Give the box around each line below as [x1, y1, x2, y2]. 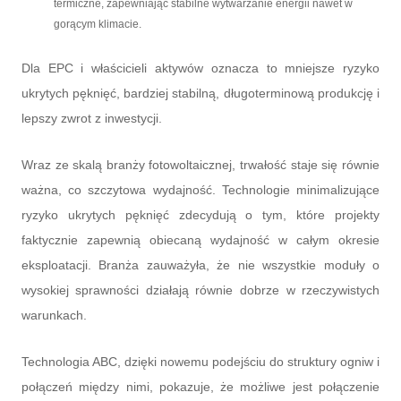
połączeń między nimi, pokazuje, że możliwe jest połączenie [21, 380, 380, 395]
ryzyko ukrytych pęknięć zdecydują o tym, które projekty [21, 208, 380, 223]
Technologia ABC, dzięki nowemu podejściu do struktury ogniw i [21, 354, 380, 370]
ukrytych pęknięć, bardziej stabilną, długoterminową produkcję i [21, 86, 380, 101]
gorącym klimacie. [53, 17, 141, 30]
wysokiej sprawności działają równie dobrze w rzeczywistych [21, 283, 380, 298]
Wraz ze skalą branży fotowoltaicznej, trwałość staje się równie [21, 158, 380, 173]
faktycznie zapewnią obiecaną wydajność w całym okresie [21, 233, 380, 248]
